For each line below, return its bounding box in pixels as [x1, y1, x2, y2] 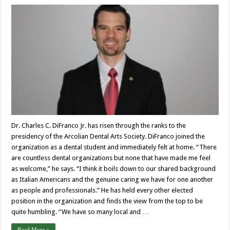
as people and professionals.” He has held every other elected [11, 186, 194, 195]
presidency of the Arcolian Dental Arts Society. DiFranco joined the [11, 132, 205, 141]
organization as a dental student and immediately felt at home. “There [11, 143, 217, 151]
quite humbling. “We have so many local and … [11, 208, 149, 216]
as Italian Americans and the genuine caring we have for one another [11, 176, 214, 184]
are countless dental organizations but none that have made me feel [11, 154, 211, 162]
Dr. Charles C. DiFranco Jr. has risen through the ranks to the [11, 122, 186, 130]
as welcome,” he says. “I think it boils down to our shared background [11, 165, 216, 173]
